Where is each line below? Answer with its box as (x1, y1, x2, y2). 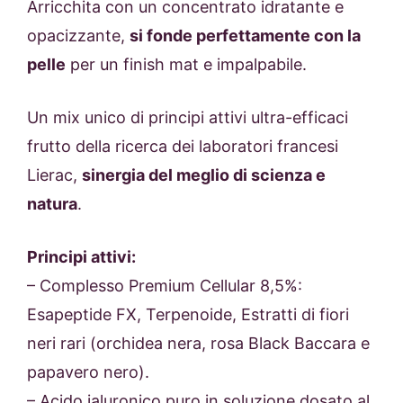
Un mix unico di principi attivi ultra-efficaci (27, 108, 348, 128)
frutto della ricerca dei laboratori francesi (27, 137, 338, 157)
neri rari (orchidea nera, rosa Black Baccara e (27, 334, 370, 354)
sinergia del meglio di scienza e (82, 166, 326, 185)
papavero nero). (27, 363, 149, 382)
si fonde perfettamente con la (130, 26, 361, 46)
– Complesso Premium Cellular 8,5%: (27, 276, 302, 296)
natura (27, 194, 77, 214)
